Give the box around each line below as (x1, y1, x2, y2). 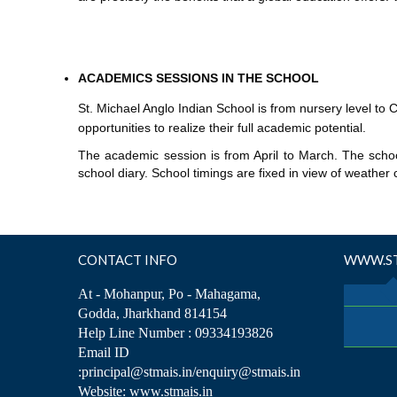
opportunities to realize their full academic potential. (78, 120, 366, 135)
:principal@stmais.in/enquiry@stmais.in (78, 363, 300, 379)
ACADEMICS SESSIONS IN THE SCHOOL (78, 70, 319, 85)
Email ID (78, 344, 129, 360)
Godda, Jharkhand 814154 (78, 305, 227, 321)
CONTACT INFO (78, 251, 177, 268)
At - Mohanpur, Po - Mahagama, (78, 285, 261, 301)
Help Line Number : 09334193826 (78, 324, 273, 340)
